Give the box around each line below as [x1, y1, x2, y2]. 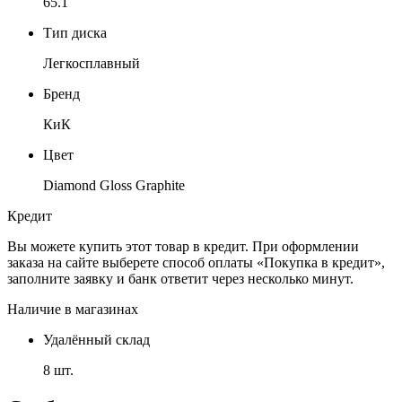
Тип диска [43, 24, 107, 40]
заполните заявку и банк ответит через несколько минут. [7, 270, 354, 286]
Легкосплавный [43, 55, 140, 71]
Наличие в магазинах [7, 301, 138, 317]
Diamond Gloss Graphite [43, 177, 185, 193]
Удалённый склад [43, 331, 150, 347]
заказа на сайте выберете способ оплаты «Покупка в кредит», [7, 254, 385, 270]
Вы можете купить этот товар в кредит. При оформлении [7, 238, 359, 254]
